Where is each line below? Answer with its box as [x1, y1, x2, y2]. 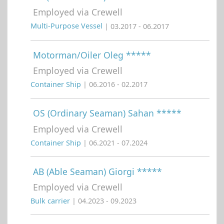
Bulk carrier [30, 196, 72, 206]
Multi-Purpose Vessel [30, 21, 104, 31]
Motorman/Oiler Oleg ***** [33, 48, 151, 61]
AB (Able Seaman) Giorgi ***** [33, 165, 162, 177]
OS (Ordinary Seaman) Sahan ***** [33, 107, 181, 119]
